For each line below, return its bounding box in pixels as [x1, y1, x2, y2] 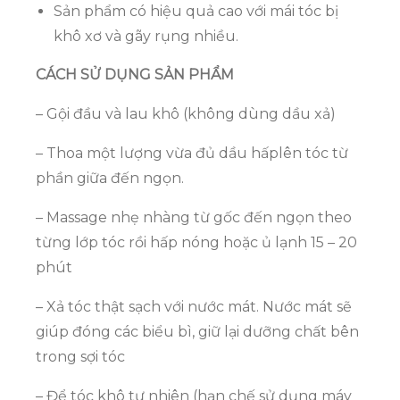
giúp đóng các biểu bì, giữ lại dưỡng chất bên [36, 323, 359, 341]
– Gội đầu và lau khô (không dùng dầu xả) [36, 105, 336, 123]
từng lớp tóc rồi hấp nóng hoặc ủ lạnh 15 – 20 [36, 234, 357, 252]
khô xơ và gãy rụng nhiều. [54, 28, 238, 46]
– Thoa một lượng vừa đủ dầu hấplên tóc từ [36, 145, 348, 162]
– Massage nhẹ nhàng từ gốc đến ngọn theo [36, 209, 352, 227]
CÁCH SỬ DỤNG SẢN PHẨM [36, 66, 234, 84]
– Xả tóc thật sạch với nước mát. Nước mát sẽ [36, 298, 352, 316]
